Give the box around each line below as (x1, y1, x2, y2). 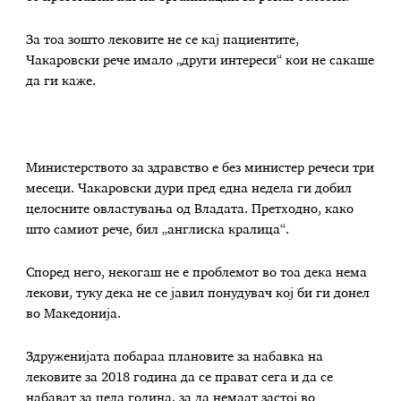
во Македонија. (26, 308, 122, 321)
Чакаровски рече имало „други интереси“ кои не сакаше (26, 54, 375, 67)
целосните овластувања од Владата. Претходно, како (26, 203, 354, 217)
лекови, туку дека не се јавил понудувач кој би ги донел (26, 287, 371, 301)
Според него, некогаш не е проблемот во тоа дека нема (26, 267, 368, 280)
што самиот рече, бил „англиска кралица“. (26, 224, 290, 237)
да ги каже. (26, 74, 97, 88)
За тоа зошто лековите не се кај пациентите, (26, 33, 300, 47)
